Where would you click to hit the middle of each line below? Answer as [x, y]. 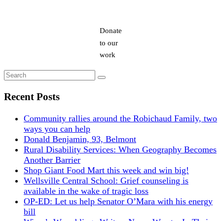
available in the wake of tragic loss [86, 191]
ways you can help [57, 129]
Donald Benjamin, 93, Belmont [80, 139]
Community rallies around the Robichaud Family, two [120, 118]
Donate [110, 30]
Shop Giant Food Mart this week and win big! [106, 170]
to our [109, 43]
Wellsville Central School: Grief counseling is [106, 180]
